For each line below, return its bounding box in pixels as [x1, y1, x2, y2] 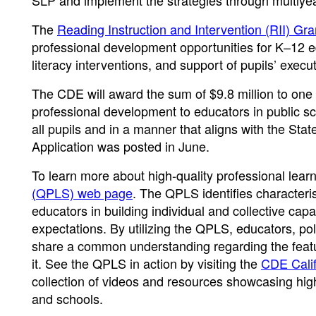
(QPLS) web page [32, 183, 133, 202]
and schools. [32, 289, 103, 308]
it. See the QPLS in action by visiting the [32, 254, 261, 272]
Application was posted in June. [32, 137, 209, 155]
